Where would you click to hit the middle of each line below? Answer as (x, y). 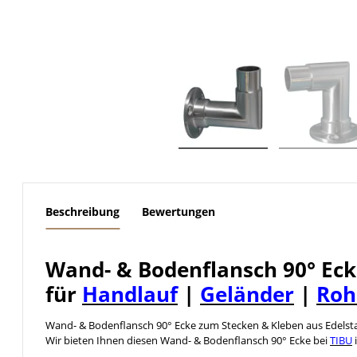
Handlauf (130, 294)
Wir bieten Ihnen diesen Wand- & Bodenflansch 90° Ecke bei (188, 340)
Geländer (247, 294)
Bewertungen (178, 211)
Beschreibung (82, 211)
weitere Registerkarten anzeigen (120, 200)
